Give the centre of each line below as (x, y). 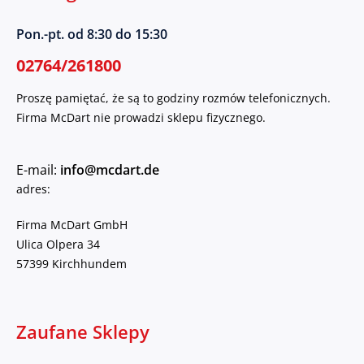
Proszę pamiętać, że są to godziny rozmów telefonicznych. (173, 98)
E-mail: (38, 170)
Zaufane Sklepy (83, 332)
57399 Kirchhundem (71, 264)
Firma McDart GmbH (72, 225)
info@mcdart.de (110, 170)
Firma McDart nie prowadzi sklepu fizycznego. (141, 118)
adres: (33, 189)
